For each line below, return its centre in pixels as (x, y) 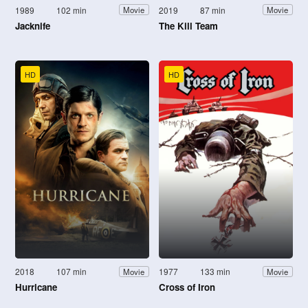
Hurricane (36, 287)
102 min (72, 10)
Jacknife (33, 25)
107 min (72, 272)
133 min (216, 272)
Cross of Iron (187, 287)
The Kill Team (188, 25)
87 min (213, 10)
